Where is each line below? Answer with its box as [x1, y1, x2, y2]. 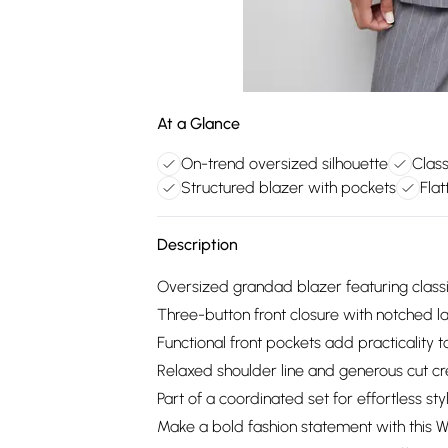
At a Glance [157, 114, 240, 133]
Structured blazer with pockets [181, 178, 396, 197]
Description [157, 235, 238, 254]
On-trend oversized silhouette [181, 154, 388, 173]
